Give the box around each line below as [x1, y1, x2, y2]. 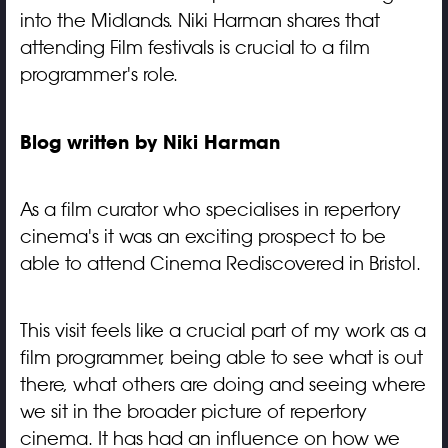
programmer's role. [19, 63, 178, 86]
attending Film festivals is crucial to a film [19, 36, 370, 59]
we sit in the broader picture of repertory [19, 400, 367, 423]
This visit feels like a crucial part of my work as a [19, 319, 426, 342]
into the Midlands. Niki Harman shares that [19, 9, 380, 32]
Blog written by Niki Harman [19, 130, 286, 154]
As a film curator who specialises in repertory [19, 198, 401, 221]
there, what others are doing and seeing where [19, 373, 426, 396]
